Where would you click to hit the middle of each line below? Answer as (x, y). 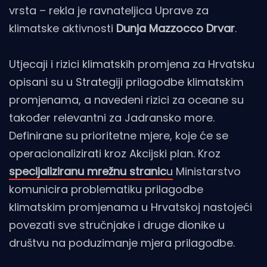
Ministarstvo (207, 171)
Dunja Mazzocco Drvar (176, 28)
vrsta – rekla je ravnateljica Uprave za (109, 10)
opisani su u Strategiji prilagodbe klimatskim (126, 82)
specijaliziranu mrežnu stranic (88, 171)
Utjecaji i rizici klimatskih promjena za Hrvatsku (132, 64)
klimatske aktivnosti (63, 28)
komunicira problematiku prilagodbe (106, 189)
